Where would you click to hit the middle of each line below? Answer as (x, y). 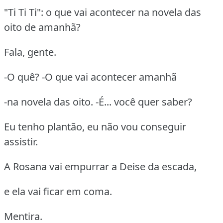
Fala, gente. (30, 52)
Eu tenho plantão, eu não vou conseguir (95, 126)
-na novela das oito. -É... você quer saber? (98, 102)
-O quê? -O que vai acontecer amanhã (90, 77)
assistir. (21, 141)
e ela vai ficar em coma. (58, 191)
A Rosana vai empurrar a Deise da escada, (100, 166)
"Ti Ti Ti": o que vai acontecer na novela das (103, 12)
